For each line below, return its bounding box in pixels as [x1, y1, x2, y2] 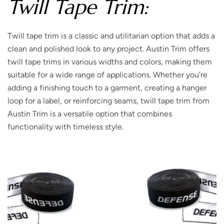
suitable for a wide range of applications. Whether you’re [7, 69, 207, 79]
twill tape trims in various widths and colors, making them [7, 56, 212, 66]
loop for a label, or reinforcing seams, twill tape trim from [7, 95, 209, 105]
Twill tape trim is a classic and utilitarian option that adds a [7, 30, 215, 40]
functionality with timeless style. [7, 121, 123, 131]
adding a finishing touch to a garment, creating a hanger [7, 82, 206, 92]
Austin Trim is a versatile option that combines [7, 108, 172, 118]
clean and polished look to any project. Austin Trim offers [7, 43, 209, 53]
